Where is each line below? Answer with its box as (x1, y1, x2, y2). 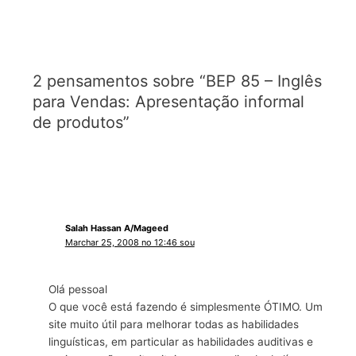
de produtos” (33, 112, 130, 132)
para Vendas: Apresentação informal (33, 91, 305, 111)
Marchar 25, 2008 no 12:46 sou (64, 237, 195, 249)
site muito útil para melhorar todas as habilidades (48, 317, 300, 331)
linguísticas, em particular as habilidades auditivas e (48, 335, 314, 348)
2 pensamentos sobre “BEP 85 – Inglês (33, 71, 323, 91)
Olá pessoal (48, 282, 108, 296)
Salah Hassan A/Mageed (64, 222, 168, 234)
